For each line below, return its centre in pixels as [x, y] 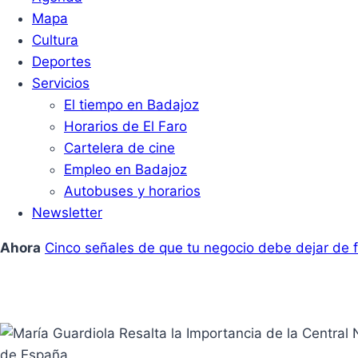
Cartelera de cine [119, 148]
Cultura [55, 40]
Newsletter [67, 213]
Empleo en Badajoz [125, 169]
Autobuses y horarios [132, 191]
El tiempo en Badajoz [131, 105]
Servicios [61, 83]
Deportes [62, 62]
